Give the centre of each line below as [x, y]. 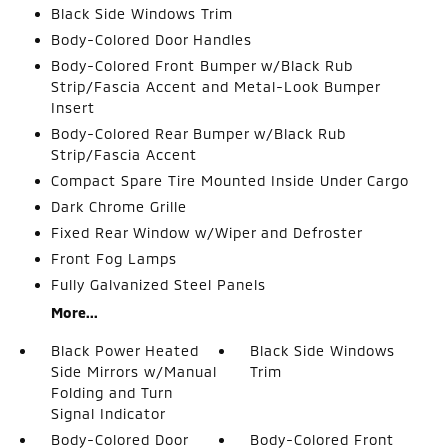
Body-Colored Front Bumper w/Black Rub [201, 65]
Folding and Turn [111, 392]
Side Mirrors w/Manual [133, 371]
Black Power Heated [124, 350]
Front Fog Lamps [113, 258]
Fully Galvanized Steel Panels [158, 284]
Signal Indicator [108, 413]
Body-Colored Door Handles [151, 39]
